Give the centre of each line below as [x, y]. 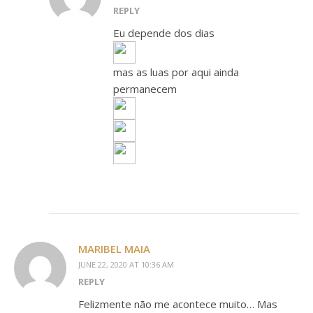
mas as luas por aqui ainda [176, 72]
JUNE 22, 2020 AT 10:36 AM [126, 264]
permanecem [145, 89]
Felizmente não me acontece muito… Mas [178, 304]
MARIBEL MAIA [114, 249]
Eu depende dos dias [164, 33]
